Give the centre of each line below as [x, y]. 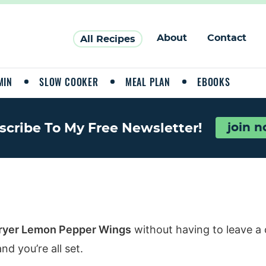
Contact [227, 38]
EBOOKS [214, 82]
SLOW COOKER [69, 82]
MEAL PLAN [148, 82]
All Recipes [108, 39]
